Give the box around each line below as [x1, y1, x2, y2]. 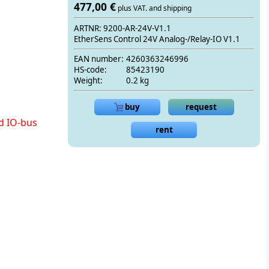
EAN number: [74, 53, 124, 65]
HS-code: [74, 64, 107, 76]
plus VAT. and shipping [118, 2, 192, 13]
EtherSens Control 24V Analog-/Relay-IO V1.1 [74, 33, 240, 44]
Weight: [74, 75, 103, 86]
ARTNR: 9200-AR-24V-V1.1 [74, 22, 171, 34]
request [185, 101, 217, 112]
